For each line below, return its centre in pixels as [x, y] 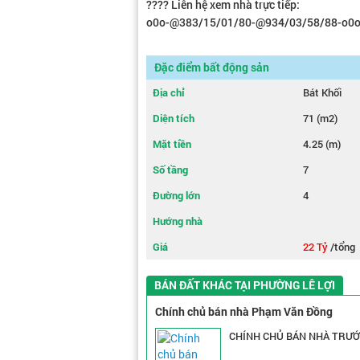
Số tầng [170, 170]
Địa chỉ [169, 92]
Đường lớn [176, 195]
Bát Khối [322, 92]
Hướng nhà [178, 221]
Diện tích [174, 118]
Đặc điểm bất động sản [212, 67]
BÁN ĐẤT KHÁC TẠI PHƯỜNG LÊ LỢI [245, 285]
